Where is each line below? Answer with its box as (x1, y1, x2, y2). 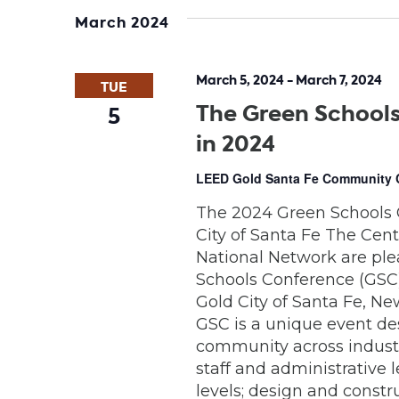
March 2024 (75, 12, 169, 33)
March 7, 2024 (295, 71, 382, 89)
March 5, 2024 (195, 71, 284, 89)
